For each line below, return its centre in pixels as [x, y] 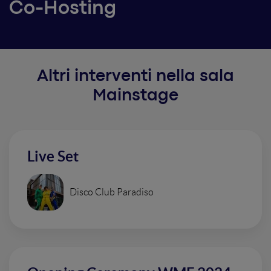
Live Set [53, 156]
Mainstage [135, 96]
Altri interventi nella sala [135, 77]
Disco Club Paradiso [112, 192]
